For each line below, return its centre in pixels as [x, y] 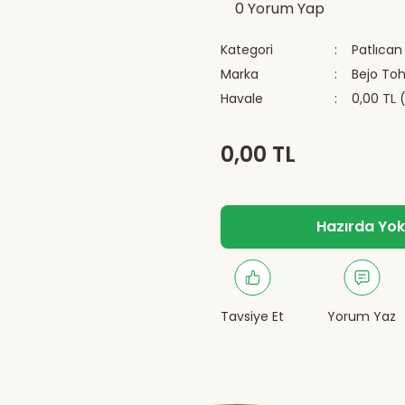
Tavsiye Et [252, 316]
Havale [242, 99]
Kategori [247, 50]
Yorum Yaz [362, 316]
